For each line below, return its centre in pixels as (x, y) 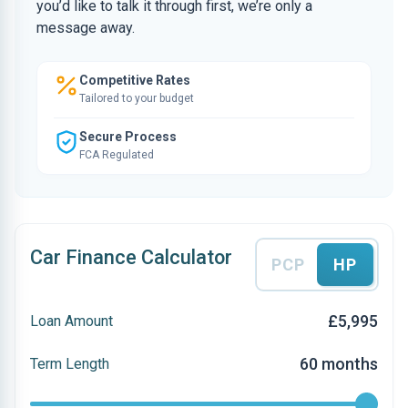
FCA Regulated (117, 155)
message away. (86, 28)
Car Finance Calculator (131, 257)
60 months (339, 364)
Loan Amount (71, 321)
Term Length (70, 363)
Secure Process (128, 137)
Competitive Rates (135, 80)
